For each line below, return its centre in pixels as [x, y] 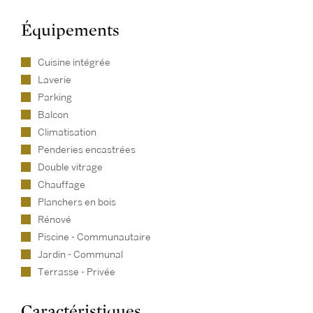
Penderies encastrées [87, 150]
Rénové [54, 220]
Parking [55, 97]
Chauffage [61, 185]
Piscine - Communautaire [94, 237]
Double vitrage [70, 167]
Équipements [70, 30]
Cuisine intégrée [74, 63]
